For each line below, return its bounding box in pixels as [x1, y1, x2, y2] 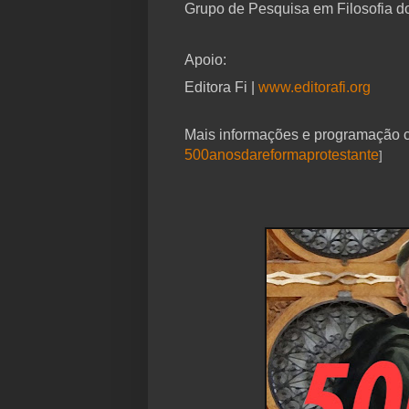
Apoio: [184, 52, 226, 68]
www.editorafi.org [258, 79, 371, 96]
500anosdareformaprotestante [184, 147, 379, 163]
